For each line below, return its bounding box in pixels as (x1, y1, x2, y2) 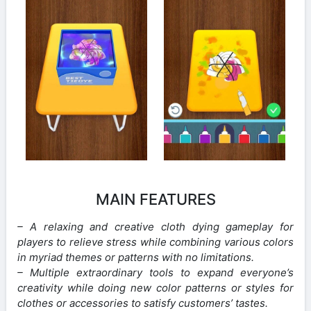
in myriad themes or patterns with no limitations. (17, 250, 254, 264)
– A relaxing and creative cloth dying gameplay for (17, 219, 294, 233)
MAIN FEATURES (95, 190, 216, 208)
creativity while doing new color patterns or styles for (17, 280, 294, 294)
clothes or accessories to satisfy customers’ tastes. (17, 296, 268, 310)
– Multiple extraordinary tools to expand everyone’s (17, 265, 294, 279)
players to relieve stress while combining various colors (17, 235, 294, 249)
